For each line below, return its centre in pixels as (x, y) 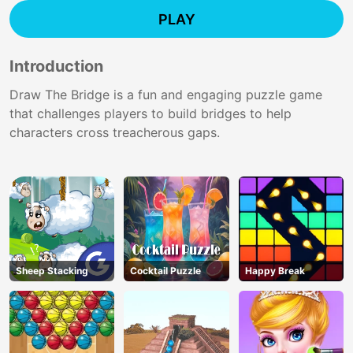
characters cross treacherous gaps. (115, 132)
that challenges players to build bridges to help (150, 113)
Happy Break (275, 271)
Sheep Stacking (52, 271)
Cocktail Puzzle (166, 271)
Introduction (56, 66)
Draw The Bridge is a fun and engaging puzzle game (166, 95)
